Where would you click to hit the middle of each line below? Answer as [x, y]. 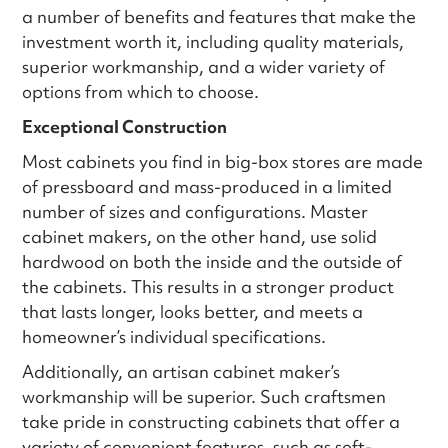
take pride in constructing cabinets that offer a [211, 421]
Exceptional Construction [125, 126]
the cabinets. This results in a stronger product [208, 286]
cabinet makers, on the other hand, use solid [200, 236]
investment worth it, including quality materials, [213, 41]
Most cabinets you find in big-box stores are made [223, 161]
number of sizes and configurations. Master [195, 211]
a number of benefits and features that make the [219, 16]
